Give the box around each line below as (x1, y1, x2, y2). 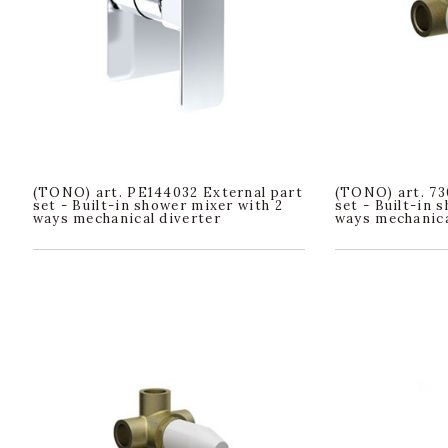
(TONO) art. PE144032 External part (32, 183, 303, 201)
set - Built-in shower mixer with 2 (32, 196, 283, 214)
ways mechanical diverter (32, 209, 221, 227)
